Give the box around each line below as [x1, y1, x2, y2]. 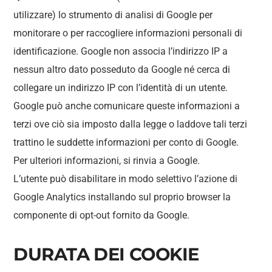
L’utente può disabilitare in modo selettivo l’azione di [13, 173, 238, 185]
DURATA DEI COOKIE [13, 243, 199, 265]
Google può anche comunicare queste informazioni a [13, 100, 240, 112]
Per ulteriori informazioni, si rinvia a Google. [13, 155, 200, 166]
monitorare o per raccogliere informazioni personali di [13, 27, 243, 39]
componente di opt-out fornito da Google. [13, 209, 190, 221]
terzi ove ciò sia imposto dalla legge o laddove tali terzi [13, 118, 248, 130]
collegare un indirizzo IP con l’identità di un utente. [13, 82, 228, 93]
